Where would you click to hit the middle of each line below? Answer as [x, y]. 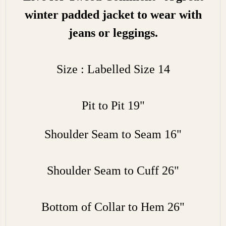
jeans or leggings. [113, 33]
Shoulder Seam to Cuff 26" [113, 170]
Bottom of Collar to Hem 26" [113, 207]
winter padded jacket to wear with [113, 14]
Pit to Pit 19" [113, 105]
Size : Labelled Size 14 [113, 69]
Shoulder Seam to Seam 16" [113, 134]
